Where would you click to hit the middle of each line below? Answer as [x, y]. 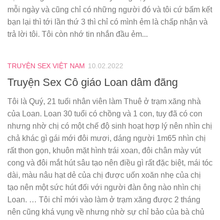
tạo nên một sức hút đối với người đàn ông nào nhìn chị [104, 187]
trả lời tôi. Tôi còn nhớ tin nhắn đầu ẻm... [78, 34]
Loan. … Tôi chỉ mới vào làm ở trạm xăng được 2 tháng [104, 199]
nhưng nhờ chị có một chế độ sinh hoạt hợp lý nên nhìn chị [110, 126]
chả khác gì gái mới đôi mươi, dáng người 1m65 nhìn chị [107, 138]
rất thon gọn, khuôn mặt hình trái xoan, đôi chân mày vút [104, 150]
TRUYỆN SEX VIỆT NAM [46, 66]
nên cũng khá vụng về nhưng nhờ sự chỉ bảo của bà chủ [106, 212]
